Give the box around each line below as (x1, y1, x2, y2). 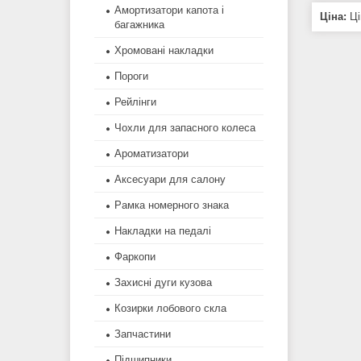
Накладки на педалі (114, 225, 211, 238)
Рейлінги (114, 96, 156, 109)
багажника (114, 19, 164, 31)
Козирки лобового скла (114, 302, 226, 315)
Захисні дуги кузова (114, 276, 212, 289)
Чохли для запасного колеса (114, 122, 255, 135)
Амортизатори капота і (114, 4, 224, 17)
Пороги (114, 70, 148, 83)
